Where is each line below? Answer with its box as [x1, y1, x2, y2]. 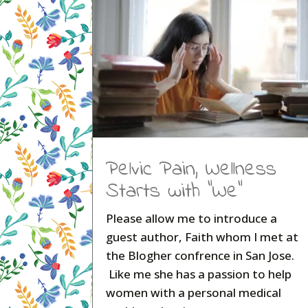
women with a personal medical [106, 285, 282, 301]
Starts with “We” [106, 177, 243, 208]
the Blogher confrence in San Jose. [106, 247, 295, 264]
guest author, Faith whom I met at [106, 229, 299, 245]
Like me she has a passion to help [106, 266, 292, 283]
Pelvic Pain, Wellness [106, 155, 277, 186]
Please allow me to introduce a [106, 210, 278, 227]
